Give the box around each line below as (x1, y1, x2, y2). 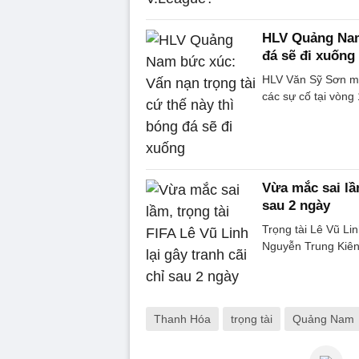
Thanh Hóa (154, 312, 211, 325)
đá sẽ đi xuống (262, 47, 355, 63)
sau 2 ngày (262, 197, 330, 213)
